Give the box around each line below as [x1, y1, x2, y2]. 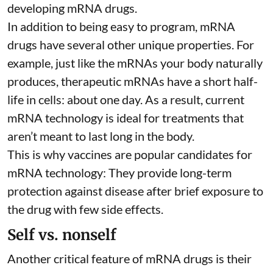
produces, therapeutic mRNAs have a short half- [7, 74, 258, 89]
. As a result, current [140, 92, 244, 107]
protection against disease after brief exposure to [7, 183, 263, 199]
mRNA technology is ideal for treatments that [7, 110, 244, 126]
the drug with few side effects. [7, 202, 163, 217]
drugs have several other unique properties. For [7, 37, 254, 52]
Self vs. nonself [7, 225, 116, 245]
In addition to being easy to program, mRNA [7, 19, 235, 34]
